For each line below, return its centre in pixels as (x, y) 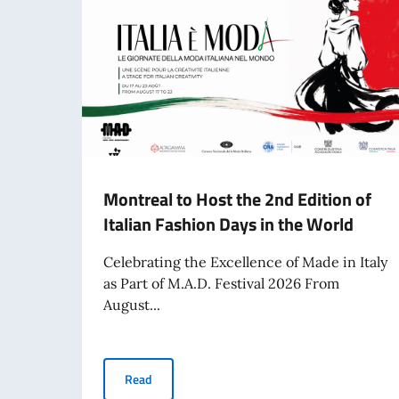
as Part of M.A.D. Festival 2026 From (221, 283)
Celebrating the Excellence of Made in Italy (245, 261)
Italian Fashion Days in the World (228, 224)
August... (132, 304)
